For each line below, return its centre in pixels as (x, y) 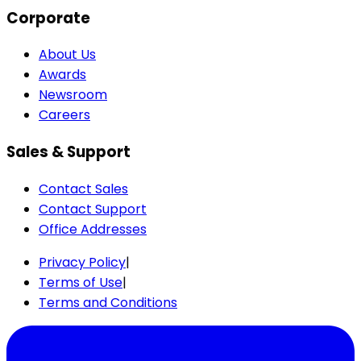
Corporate (48, 18)
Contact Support (93, 209)
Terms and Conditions (108, 302)
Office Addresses (93, 229)
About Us (67, 55)
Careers (64, 115)
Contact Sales (83, 189)
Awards (62, 75)
